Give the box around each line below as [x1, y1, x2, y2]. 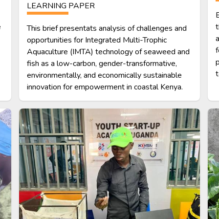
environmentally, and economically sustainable [27, 69, 182, 81]
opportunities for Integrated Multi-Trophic [27, 34, 167, 45]
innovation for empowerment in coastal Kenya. [27, 81, 183, 92]
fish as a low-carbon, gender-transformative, [27, 58, 177, 69]
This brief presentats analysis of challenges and [27, 22, 187, 34]
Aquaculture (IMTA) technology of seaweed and [27, 46, 190, 57]
